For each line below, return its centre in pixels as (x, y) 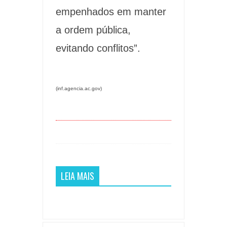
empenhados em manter (111, 12)
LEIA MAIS (78, 176)
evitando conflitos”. (98, 48)
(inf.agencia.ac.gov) (79, 89)
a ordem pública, (93, 30)
